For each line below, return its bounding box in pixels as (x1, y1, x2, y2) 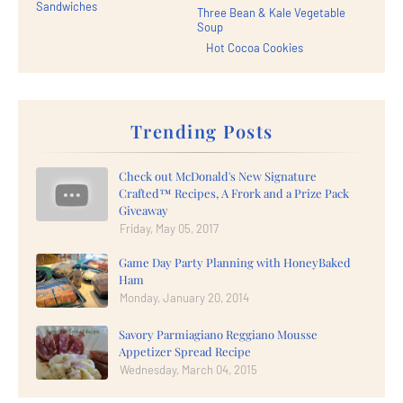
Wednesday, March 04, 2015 (120, 362, 257, 377)
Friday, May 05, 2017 (120, 220, 219, 236)
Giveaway (119, 201, 168, 218)
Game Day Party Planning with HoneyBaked (119, 254, 351, 270)
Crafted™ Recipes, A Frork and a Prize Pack (119, 184, 349, 201)
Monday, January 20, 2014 (120, 290, 249, 305)
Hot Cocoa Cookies (206, 40, 303, 55)
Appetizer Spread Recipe (119, 343, 251, 359)
